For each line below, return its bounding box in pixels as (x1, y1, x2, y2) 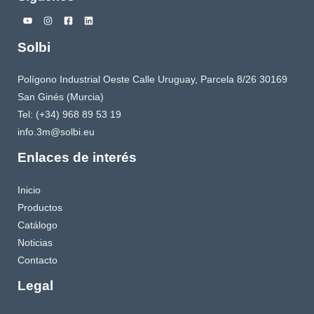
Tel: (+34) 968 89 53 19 (18, 109, 121, 121)
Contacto (18, 254, 57, 266)
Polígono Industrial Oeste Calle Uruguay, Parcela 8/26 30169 (18, 74, 287, 86)
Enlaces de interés (18, 150, 137, 165)
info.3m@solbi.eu (18, 127, 95, 138)
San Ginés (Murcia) (18, 92, 104, 103)
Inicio (18, 184, 41, 196)
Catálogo (18, 219, 57, 231)
